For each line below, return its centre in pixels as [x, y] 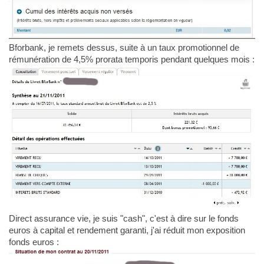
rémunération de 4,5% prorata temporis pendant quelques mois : [131, 60]
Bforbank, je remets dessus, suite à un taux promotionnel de [124, 48]
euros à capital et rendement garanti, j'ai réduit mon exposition [127, 230]
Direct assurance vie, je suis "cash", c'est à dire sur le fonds [123, 219]
